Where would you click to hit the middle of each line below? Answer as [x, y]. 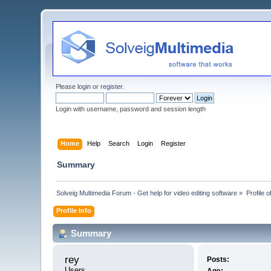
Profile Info [74, 210]
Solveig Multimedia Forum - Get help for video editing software [147, 193]
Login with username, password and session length [131, 109]
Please [67, 87]
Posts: [218, 260]
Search [119, 143]
